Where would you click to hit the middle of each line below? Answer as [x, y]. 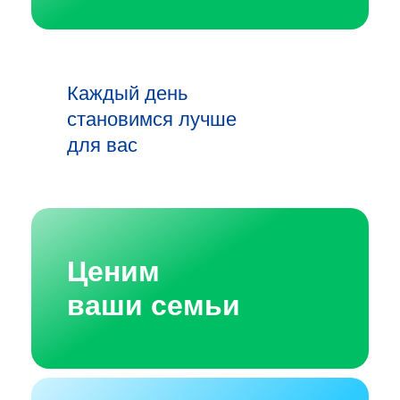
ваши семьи [154, 305]
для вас [102, 145]
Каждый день [127, 93]
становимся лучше [152, 119]
